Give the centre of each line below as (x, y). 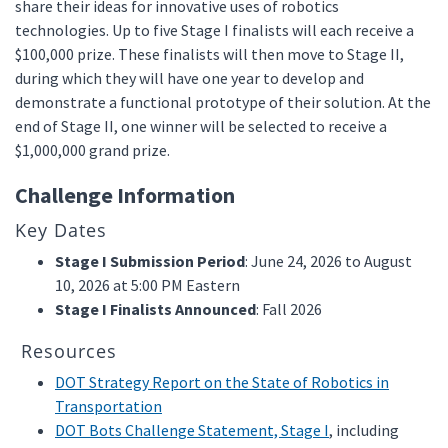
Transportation (108, 406)
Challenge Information (125, 195)
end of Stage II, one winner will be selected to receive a (201, 126)
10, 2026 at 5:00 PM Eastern (149, 285)
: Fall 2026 (289, 309)
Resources (66, 351)
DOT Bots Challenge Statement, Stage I (192, 430)
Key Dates (61, 230)
